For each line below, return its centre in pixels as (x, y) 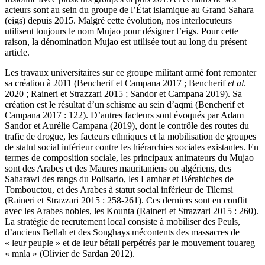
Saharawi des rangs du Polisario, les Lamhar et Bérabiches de (119, 179)
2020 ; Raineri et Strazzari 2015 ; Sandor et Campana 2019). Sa (123, 94)
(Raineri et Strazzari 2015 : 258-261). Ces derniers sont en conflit (126, 201)
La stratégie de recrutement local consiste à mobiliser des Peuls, (122, 222)
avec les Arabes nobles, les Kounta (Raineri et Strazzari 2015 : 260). (132, 211)
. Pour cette (217, 31)
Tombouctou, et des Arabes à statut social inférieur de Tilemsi (119, 190)
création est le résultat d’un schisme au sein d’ (90, 105)
